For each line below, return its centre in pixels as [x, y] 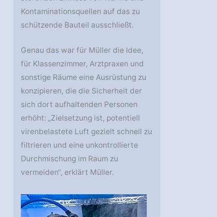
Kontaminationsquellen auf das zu [81, 11]
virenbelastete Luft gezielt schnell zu [87, 132]
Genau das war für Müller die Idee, [82, 50]
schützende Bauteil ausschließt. [77, 25]
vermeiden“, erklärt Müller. [68, 172]
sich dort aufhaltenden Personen [79, 105]
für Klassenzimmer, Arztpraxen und [83, 64]
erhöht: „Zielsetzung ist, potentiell [81, 118]
